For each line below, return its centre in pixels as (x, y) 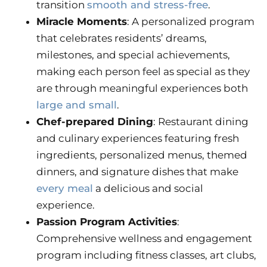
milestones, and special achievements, (133, 55)
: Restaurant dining (201, 122)
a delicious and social (148, 189)
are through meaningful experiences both (142, 89)
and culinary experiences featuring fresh (138, 139)
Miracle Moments (82, 22)
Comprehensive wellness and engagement (144, 239)
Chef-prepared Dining (95, 122)
